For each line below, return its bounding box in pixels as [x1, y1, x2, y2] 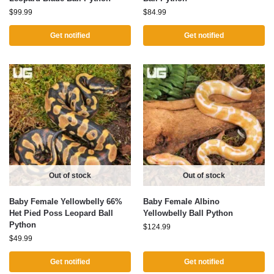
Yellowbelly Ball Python [143, 209, 233, 218]
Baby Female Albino [143, 197, 220, 206]
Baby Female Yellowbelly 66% [9, 197, 122, 206]
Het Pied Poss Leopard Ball [9, 209, 113, 218]
